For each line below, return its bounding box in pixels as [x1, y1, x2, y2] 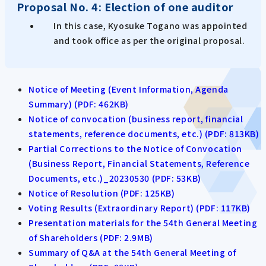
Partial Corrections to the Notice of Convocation [28, 142, 242, 154]
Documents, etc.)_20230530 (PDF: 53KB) [28, 172, 201, 184]
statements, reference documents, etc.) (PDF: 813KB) [28, 127, 259, 140]
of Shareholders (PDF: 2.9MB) [28, 231, 153, 243]
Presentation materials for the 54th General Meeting [28, 216, 258, 229]
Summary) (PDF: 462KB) [28, 97, 129, 110]
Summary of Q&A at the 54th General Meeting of [28, 246, 236, 258]
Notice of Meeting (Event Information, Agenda [28, 83, 229, 95]
